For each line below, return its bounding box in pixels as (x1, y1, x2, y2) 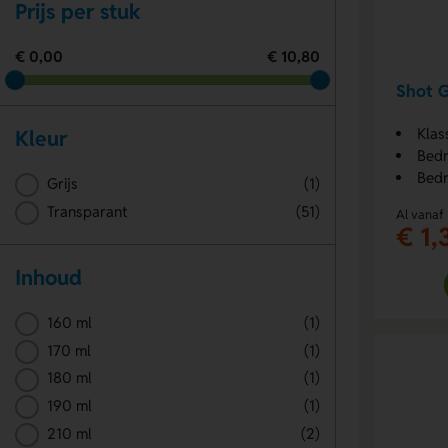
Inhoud (15, 264, 82, 292)
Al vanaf (396, 205, 444, 223)
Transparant (46, 201, 128, 221)
